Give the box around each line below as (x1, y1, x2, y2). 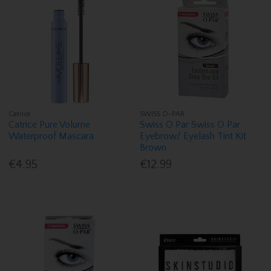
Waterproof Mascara (8, 131, 94, 142)
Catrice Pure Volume (8, 119, 91, 131)
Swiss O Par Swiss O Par (140, 119, 241, 131)
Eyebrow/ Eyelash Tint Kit (140, 131, 247, 142)
